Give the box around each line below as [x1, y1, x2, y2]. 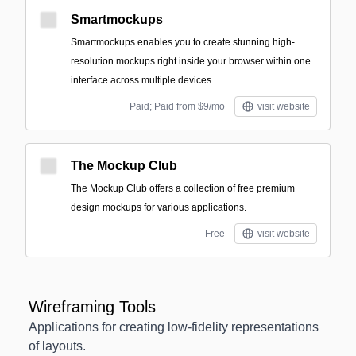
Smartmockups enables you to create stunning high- [71, 37, 295, 48]
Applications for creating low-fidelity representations [29, 320, 319, 334]
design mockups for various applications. [71, 202, 246, 213]
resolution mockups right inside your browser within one [71, 56, 311, 67]
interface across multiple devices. [71, 75, 214, 86]
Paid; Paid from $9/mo [130, 101, 225, 112]
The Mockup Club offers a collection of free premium [71, 183, 295, 194]
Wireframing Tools [29, 298, 156, 315]
